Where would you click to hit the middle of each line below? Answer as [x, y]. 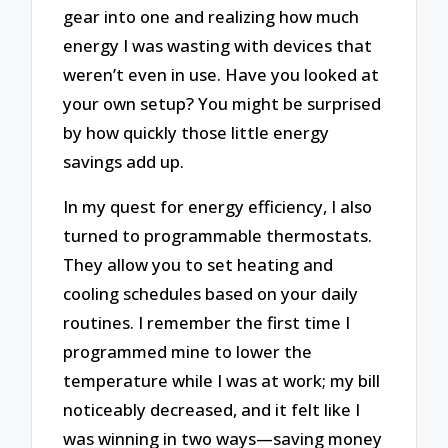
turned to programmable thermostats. [218, 235]
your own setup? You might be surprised [222, 104]
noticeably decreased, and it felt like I [212, 409]
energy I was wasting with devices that [218, 46]
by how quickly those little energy [196, 133]
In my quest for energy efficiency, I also [218, 206]
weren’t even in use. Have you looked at [221, 75]
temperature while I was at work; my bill [222, 380]
